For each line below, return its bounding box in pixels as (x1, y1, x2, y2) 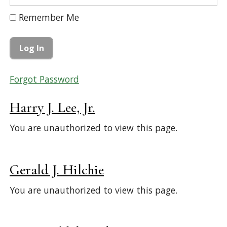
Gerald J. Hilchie (9, 161, 104, 179)
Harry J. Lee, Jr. (9, 99, 95, 117)
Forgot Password (9, 72, 79, 85)
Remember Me (16, 11, 79, 24)
